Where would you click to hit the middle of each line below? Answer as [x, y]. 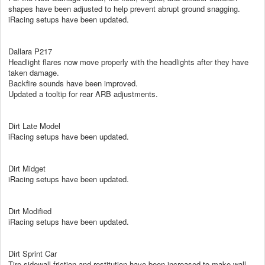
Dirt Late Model [34, 125]
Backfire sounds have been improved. [73, 83]
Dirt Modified [30, 211]
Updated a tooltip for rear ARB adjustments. [83, 93]
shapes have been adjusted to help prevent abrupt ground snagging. [124, 8]
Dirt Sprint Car [33, 253]
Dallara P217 [30, 51]
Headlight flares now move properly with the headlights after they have [128, 62]
